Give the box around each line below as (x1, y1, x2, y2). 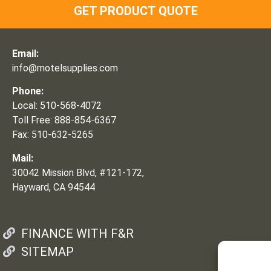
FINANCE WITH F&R (21, 226, 134, 241)
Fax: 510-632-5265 (11, 129, 93, 141)
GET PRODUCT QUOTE (73, 3, 198, 18)
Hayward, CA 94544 (11, 181, 95, 193)
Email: (11, 47, 39, 59)
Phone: (11, 85, 44, 97)
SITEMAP (21, 244, 74, 260)
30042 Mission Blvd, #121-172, (11, 166, 144, 178)
